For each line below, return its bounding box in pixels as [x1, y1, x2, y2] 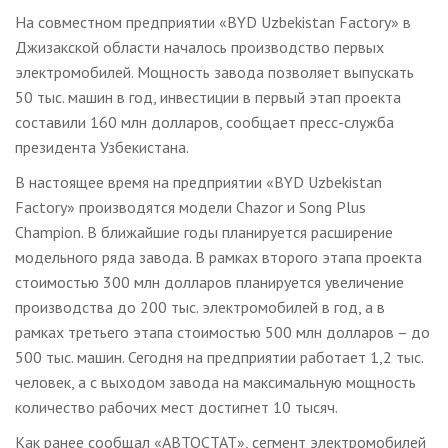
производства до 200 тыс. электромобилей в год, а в [15, 297, 385, 317]
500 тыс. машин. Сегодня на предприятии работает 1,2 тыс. [15, 347, 423, 367]
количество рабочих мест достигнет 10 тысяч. [15, 397, 338, 417]
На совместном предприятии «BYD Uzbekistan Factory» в [15, 12, 411, 32]
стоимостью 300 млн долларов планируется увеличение [15, 272, 404, 292]
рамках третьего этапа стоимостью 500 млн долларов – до [15, 322, 430, 342]
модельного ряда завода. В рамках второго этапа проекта [15, 247, 422, 267]
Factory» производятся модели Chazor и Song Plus [15, 197, 366, 217]
